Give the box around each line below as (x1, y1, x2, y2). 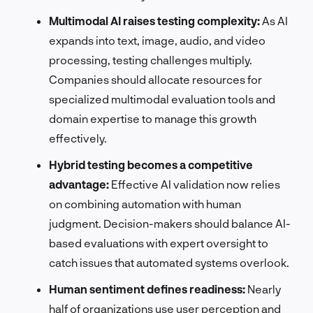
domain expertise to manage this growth (49, 111, 256, 125)
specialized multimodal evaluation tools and (49, 92, 275, 105)
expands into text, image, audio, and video (49, 33, 265, 47)
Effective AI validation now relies (109, 177, 280, 191)
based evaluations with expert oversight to (49, 235, 268, 249)
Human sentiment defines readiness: (49, 282, 245, 296)
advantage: (49, 177, 109, 191)
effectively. (49, 131, 107, 145)
